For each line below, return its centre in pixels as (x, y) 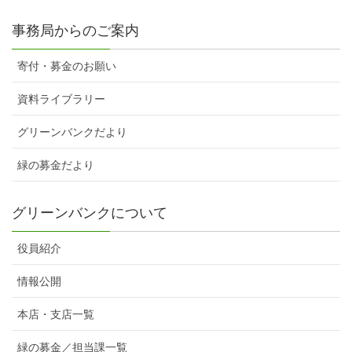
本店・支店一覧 (56, 315)
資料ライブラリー (61, 99)
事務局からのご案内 (75, 31)
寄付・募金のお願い (67, 66)
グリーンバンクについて (90, 213)
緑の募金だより (56, 165)
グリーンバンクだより (72, 132)
